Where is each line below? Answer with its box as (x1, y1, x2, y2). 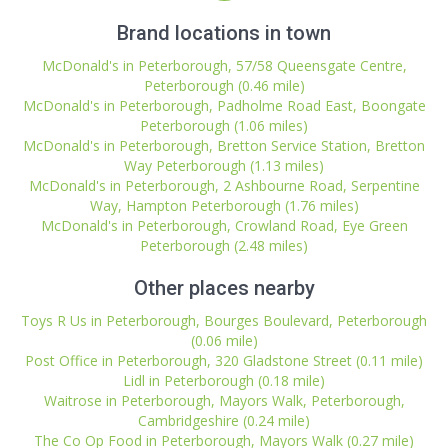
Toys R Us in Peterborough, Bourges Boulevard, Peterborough (21, 311, 427, 330)
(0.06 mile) (190, 331, 258, 350)
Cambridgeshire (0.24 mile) (138, 411, 310, 430)
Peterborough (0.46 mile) (143, 76, 305, 95)
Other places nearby (133, 276, 315, 300)
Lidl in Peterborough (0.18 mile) (123, 371, 325, 390)
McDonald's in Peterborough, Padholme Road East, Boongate (22, 96, 426, 115)
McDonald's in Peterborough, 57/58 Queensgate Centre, (41, 56, 407, 75)
